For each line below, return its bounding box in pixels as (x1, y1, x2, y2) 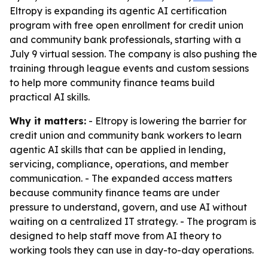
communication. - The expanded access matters (10, 172, 232, 184)
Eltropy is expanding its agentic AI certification (10, 5, 227, 17)
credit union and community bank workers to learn (10, 129, 242, 141)
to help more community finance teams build (10, 77, 215, 89)
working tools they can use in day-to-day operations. (10, 244, 254, 256)
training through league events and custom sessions (10, 62, 249, 74)
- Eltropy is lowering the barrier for (86, 115, 246, 127)
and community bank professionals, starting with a (10, 33, 241, 45)
